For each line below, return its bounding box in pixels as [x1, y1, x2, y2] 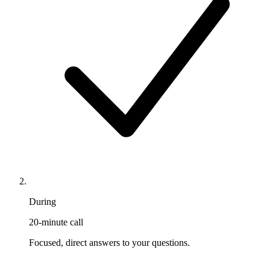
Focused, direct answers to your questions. [29, 237, 190, 248]
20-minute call [29, 216, 83, 227]
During [29, 196, 56, 207]
